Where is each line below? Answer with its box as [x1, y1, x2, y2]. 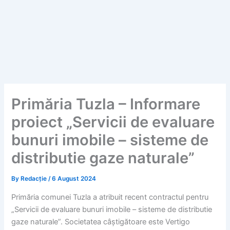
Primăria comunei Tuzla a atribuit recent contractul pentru [11, 192, 209, 202]
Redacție [21, 175, 49, 182]
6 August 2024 [52, 175, 97, 182]
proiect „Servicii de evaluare [11, 112, 215, 131]
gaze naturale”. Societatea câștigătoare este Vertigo [11, 217, 190, 226]
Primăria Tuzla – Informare [11, 94, 201, 113]
